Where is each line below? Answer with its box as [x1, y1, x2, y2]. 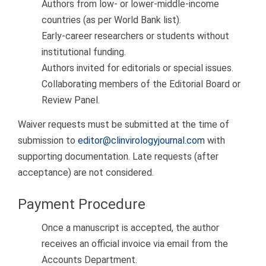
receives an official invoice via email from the [42, 238, 228, 250]
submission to [18, 134, 78, 146]
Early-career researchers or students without [42, 30, 229, 42]
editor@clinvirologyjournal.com [78, 134, 205, 146]
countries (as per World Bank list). [42, 14, 181, 26]
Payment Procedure [18, 195, 145, 213]
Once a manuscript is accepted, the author [42, 222, 219, 234]
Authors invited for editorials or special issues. [42, 62, 233, 74]
